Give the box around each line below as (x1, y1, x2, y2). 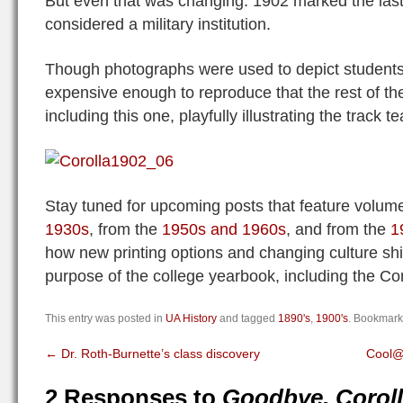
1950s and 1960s (162, 219, 286, 238)
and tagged (217, 312, 278, 325)
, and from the (286, 219, 390, 238)
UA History (166, 312, 217, 325)
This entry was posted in (45, 312, 166, 325)
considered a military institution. (45, 14, 271, 33)
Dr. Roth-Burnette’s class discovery (58, 346, 260, 361)
